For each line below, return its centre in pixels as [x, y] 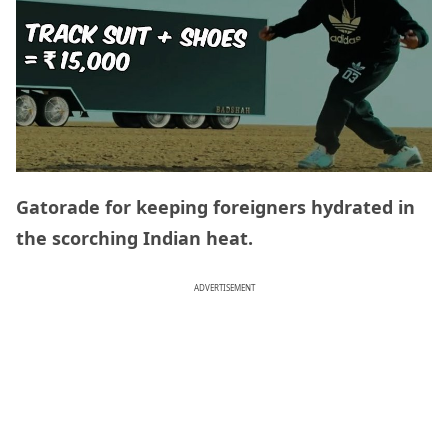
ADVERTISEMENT [224, 288]
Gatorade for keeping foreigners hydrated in [215, 207]
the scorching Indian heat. [134, 238]
